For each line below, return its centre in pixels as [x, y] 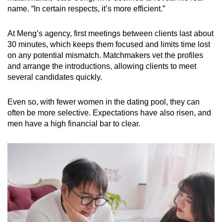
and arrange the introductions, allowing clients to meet [102, 66]
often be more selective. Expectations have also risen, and [109, 113]
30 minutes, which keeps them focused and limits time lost [109, 45]
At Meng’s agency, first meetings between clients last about [111, 34]
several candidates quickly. [55, 77]
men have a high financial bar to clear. [74, 124]
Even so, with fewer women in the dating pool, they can [104, 102]
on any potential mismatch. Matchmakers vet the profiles [105, 55]
